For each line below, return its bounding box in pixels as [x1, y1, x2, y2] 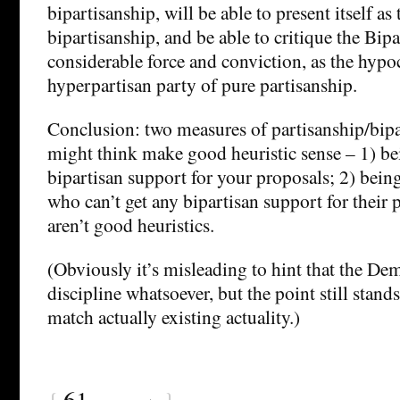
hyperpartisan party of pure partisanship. [47, 71, 357, 97]
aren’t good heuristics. [47, 211, 214, 237]
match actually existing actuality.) [47, 303, 300, 329]
